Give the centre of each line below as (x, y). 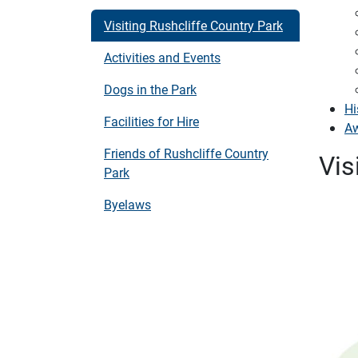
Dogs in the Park (150, 89)
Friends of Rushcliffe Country (186, 153)
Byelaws (127, 204)
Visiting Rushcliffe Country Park (193, 25)
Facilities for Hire (151, 121)
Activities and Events (162, 57)
